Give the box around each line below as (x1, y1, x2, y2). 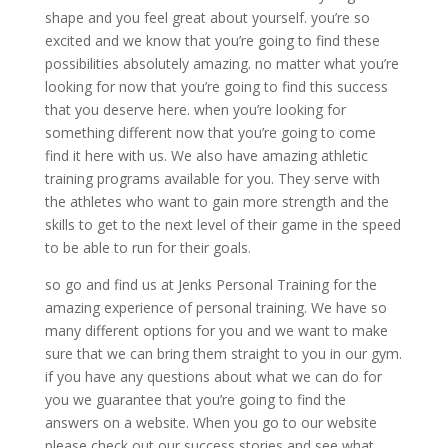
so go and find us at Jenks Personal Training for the (44, 275, 377, 295)
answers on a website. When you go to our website (44, 413, 377, 433)
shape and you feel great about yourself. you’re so (44, 8, 370, 28)
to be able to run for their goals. (44, 238, 251, 258)
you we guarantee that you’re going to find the (44, 390, 346, 410)
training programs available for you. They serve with (44, 169, 380, 189)
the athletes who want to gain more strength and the (44, 192, 389, 212)
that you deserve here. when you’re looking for (44, 100, 346, 120)
